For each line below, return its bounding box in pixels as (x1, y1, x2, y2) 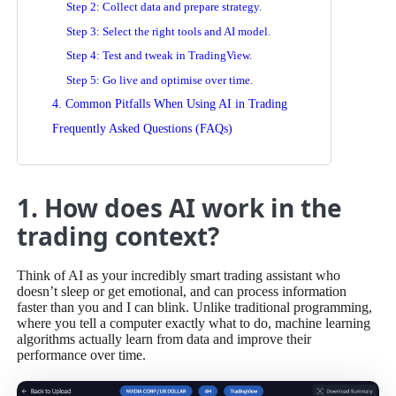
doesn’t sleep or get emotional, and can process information (17, 284, 347, 299)
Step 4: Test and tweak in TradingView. (65, 49, 252, 63)
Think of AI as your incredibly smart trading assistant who (17, 268, 341, 283)
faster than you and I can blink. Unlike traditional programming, (17, 300, 373, 315)
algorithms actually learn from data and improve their (17, 331, 312, 346)
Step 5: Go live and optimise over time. (65, 73, 253, 87)
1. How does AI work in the (17, 191, 343, 225)
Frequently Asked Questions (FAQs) (51, 121, 232, 136)
